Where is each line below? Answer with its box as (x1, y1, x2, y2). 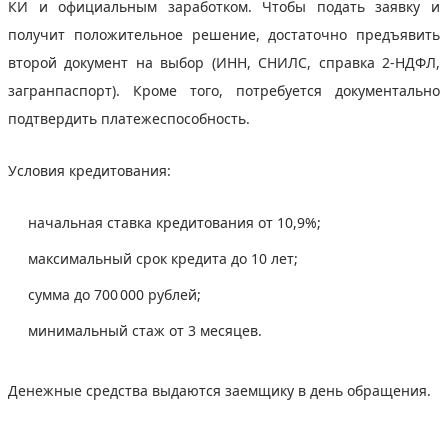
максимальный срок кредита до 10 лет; (28, 248, 302, 268)
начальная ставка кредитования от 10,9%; (28, 212, 325, 232)
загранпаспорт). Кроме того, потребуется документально (8, 80, 440, 100)
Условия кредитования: (8, 160, 175, 180)
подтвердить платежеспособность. (8, 108, 258, 128)
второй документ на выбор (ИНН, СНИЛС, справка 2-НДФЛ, (8, 52, 440, 72)
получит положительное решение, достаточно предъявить (8, 24, 440, 44)
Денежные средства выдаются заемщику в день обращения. (8, 380, 435, 400)
